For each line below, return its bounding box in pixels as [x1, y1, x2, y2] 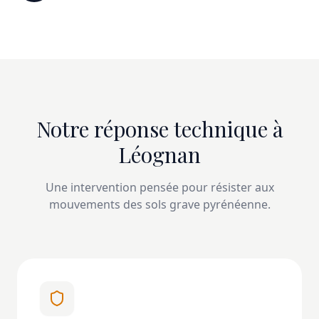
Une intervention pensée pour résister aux [45, 179, 274, 195]
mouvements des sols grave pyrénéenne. [48, 196, 271, 212]
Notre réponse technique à [36, 114, 283, 143]
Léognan [118, 140, 201, 169]
